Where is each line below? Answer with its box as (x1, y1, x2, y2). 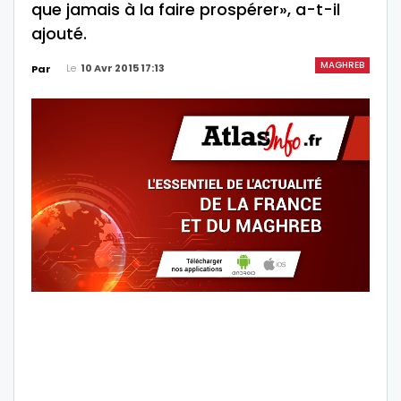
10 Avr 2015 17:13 (81, 60, 165, 75)
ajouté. (31, 21, 87, 45)
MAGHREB (320, 57, 364, 72)
